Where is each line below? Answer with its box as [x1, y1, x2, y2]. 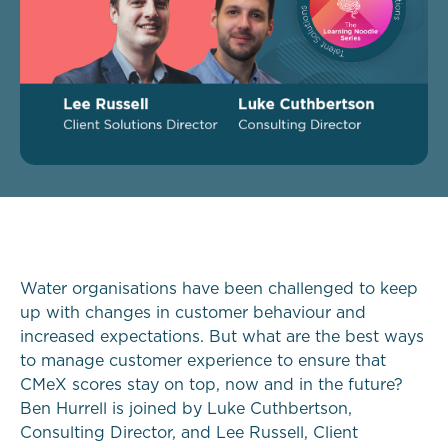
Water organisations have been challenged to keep [20, 281, 418, 298]
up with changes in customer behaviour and [20, 305, 366, 322]
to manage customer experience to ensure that [20, 353, 386, 370]
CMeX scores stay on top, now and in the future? [20, 377, 403, 394]
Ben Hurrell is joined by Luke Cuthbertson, [20, 401, 352, 418]
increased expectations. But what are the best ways [20, 329, 424, 346]
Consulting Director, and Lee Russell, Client [20, 425, 358, 442]
